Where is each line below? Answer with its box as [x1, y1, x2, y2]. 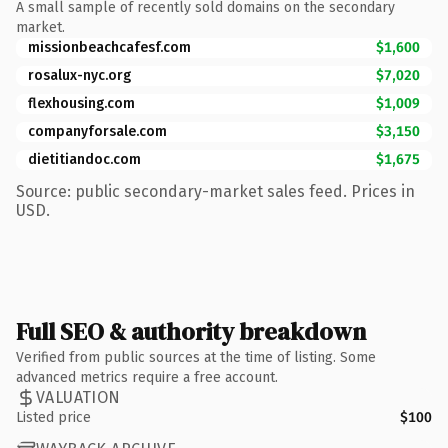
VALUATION [36, 388, 121, 407]
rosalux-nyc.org [28, 66, 131, 84]
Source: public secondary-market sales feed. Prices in [16, 181, 415, 201]
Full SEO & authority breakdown [16, 314, 366, 348]
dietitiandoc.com [28, 150, 141, 168]
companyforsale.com [28, 122, 167, 140]
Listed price [16, 408, 91, 426]
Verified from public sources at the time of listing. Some [16, 348, 376, 366]
